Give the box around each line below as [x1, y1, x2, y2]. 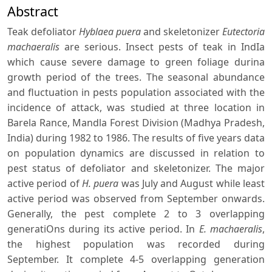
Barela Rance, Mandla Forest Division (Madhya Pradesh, [7, 116, 265, 130]
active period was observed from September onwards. [7, 192, 265, 206]
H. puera [81, 177, 119, 191]
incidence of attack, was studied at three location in [7, 101, 265, 115]
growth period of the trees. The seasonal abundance [7, 70, 265, 84]
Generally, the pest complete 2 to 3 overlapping [7, 207, 265, 221]
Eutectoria [222, 25, 265, 39]
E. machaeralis [199, 222, 263, 236]
